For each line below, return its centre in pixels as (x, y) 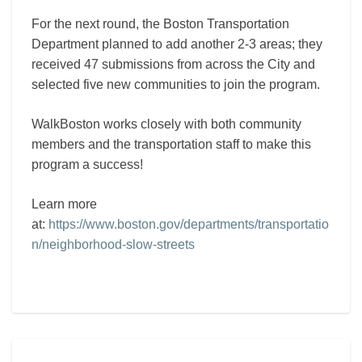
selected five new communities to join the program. (176, 85)
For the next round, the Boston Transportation (160, 24)
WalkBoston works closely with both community (166, 124)
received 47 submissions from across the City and (173, 65)
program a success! (87, 165)
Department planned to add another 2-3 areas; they (177, 44)
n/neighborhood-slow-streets (113, 245)
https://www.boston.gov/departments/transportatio (189, 225)
